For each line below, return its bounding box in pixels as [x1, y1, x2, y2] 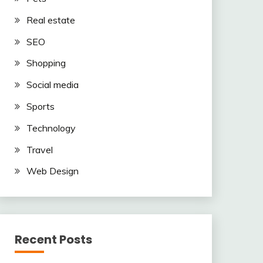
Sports [26, 100, 55, 112]
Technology [26, 122, 76, 134]
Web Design [26, 165, 79, 177]
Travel [26, 143, 53, 156]
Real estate [26, 14, 75, 26]
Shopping [26, 57, 66, 69]
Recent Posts [14, 231, 92, 248]
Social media [26, 79, 79, 91]
